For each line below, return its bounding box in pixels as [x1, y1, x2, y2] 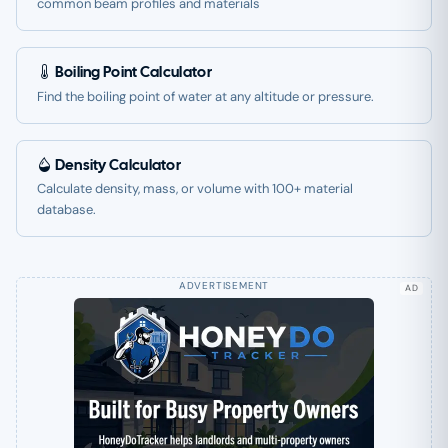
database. [37, 200, 96, 218]
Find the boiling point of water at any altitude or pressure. [37, 87, 374, 105]
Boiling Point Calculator [52, 62, 212, 83]
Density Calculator [52, 154, 182, 175]
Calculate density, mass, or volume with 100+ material [37, 179, 353, 197]
